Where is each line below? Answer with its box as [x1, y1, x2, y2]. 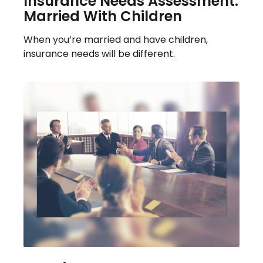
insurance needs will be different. [23, 46, 175, 60]
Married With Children [23, 6, 182, 26]
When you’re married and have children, [23, 32, 208, 46]
